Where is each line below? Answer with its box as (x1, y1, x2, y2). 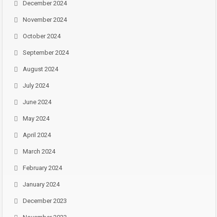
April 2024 (23, 131, 51, 139)
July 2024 (23, 82, 49, 89)
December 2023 (23, 197, 67, 204)
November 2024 (23, 16, 67, 23)
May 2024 (23, 115, 49, 122)
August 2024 (23, 65, 58, 73)
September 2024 (23, 49, 69, 56)
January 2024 (23, 181, 60, 188)
